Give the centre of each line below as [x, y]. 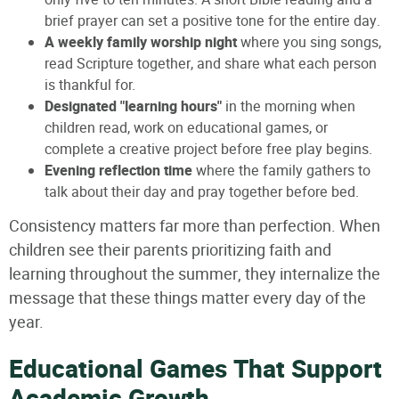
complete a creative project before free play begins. [208, 149]
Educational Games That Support [195, 370]
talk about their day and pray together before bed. [202, 191]
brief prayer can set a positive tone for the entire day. [212, 20]
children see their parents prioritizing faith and [170, 249]
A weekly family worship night [141, 42]
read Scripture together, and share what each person [211, 63]
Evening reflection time [118, 171]
